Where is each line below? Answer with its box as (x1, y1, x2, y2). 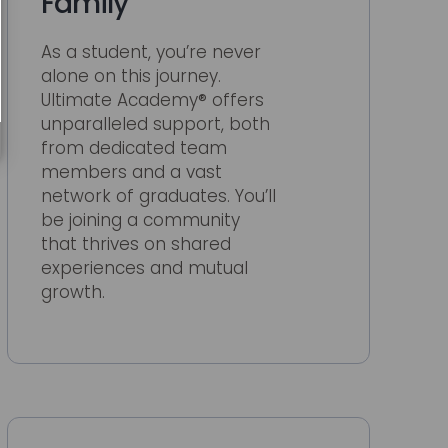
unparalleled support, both (40, 112, 270, 137)
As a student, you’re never (40, 40, 261, 65)
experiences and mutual (40, 256, 248, 281)
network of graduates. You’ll (40, 184, 276, 209)
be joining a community (40, 208, 240, 233)
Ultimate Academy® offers (40, 88, 264, 113)
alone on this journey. (40, 64, 221, 89)
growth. (40, 280, 105, 305)
